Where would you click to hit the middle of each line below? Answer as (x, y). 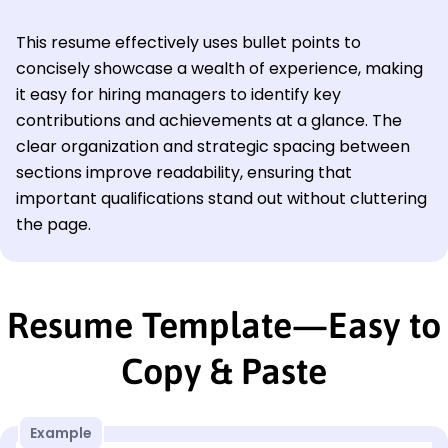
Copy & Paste (224, 370)
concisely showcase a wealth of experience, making (219, 68)
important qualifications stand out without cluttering (221, 198)
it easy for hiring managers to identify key (178, 94)
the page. (53, 224)
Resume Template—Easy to (224, 324)
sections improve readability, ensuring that (184, 172)
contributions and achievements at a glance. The (209, 120)
